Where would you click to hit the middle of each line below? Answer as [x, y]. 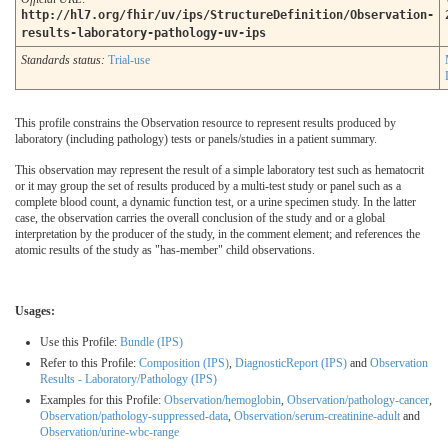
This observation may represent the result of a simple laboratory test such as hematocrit [219, 170]
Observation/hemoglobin [222, 400]
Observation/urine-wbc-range [109, 432]
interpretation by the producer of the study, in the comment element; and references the [217, 234]
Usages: [35, 311]
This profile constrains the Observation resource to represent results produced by [205, 123]
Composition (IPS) [184, 363]
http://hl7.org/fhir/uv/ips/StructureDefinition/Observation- [227, 15]
